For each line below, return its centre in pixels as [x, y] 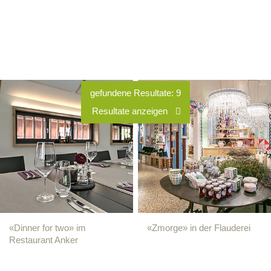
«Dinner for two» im [47, 228]
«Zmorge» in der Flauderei [199, 228]
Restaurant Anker [44, 240]
